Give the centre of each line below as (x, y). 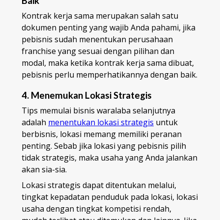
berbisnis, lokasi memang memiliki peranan (102, 134)
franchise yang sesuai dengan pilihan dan (98, 51)
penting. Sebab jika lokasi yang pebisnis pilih (104, 146)
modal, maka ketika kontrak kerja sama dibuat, (108, 63)
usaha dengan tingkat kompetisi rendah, (96, 208)
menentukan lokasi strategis (101, 122)
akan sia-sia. (44, 169)
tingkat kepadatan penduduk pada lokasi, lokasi (110, 197)
